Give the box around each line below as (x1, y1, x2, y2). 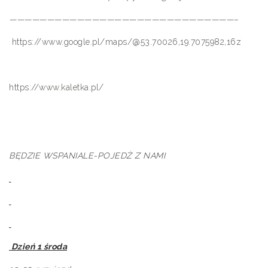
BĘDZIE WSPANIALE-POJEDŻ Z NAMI (9, 151, 165, 160)
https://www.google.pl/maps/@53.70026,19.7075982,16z (11, 37, 241, 47)
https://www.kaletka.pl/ (9, 83, 104, 92)
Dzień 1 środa (9, 242, 67, 251)
